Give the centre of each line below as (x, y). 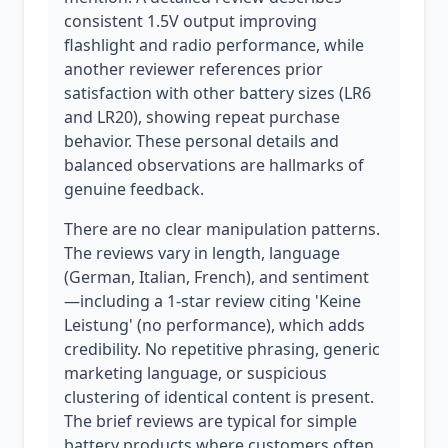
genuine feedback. (134, 189)
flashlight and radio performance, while (214, 45)
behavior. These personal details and (201, 141)
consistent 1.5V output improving (190, 21)
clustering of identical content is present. (219, 397)
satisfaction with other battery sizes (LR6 (217, 93)
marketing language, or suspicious (195, 373)
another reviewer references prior (193, 69)
